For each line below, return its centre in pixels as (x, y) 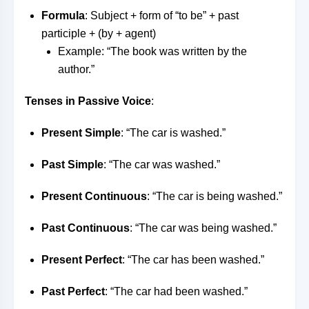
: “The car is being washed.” (215, 196)
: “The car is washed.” (173, 133)
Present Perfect (82, 260)
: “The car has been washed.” (193, 260)
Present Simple (81, 133)
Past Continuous (86, 228)
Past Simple (72, 165)
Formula (63, 16)
